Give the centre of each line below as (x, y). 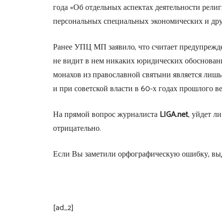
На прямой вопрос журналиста (106, 114)
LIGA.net (174, 114)
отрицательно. (77, 128)
